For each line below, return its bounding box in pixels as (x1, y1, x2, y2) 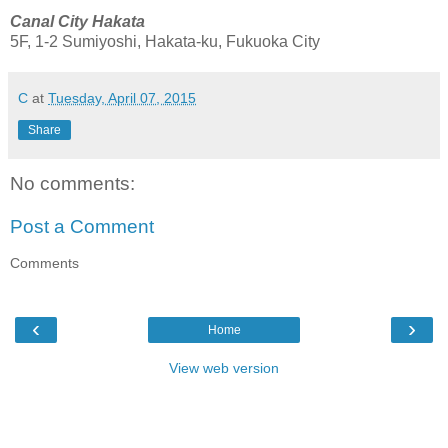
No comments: (10, 172, 135, 194)
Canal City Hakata (10, 12, 149, 30)
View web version (169, 360, 279, 377)
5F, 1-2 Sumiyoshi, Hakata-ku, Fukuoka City (10, 32, 320, 50)
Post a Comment (10, 216, 154, 238)
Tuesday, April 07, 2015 (48, 89, 196, 106)
